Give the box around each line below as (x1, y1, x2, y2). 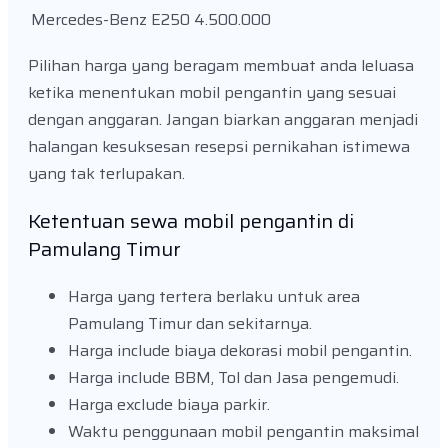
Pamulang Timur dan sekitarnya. (68, 310, 312, 336)
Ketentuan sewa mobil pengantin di (28, 204, 354, 237)
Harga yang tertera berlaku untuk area (68, 283, 360, 309)
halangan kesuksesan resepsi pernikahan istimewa (28, 133, 410, 159)
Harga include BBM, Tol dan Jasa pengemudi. (68, 364, 399, 390)
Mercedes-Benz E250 (31, 6, 190, 32)
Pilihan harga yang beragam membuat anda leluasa (28, 52, 414, 78)
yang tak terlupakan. (28, 160, 189, 186)
